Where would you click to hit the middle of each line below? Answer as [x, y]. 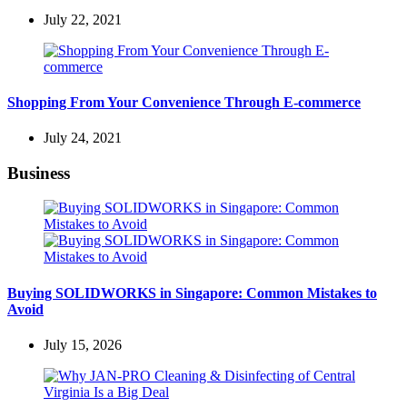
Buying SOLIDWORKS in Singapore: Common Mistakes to [192, 293]
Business [39, 173]
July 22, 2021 [83, 19]
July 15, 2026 [83, 345]
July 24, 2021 [83, 138]
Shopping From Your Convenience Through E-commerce [184, 102]
